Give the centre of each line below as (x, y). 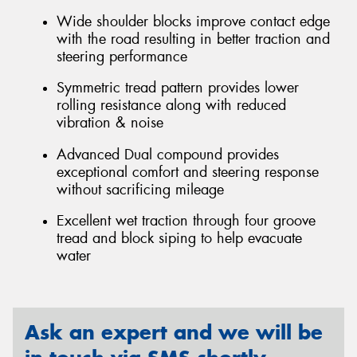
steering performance (122, 56)
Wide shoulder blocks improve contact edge (193, 21)
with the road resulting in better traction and (193, 39)
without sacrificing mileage (140, 189)
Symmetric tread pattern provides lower (178, 88)
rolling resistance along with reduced (171, 106)
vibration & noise (110, 123)
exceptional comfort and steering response (188, 172)
